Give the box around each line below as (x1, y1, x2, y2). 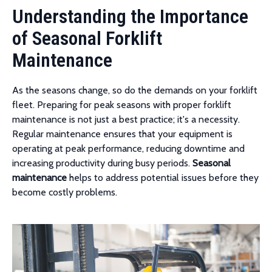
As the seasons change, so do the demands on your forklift (12, 84, 257, 96)
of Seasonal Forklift (12, 27, 162, 50)
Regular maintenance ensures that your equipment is (12, 128, 233, 140)
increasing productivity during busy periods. (12, 157, 192, 169)
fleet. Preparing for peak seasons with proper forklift (12, 99, 231, 110)
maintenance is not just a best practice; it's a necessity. (12, 114, 240, 125)
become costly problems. (12, 186, 117, 198)
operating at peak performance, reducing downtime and (12, 143, 245, 154)
